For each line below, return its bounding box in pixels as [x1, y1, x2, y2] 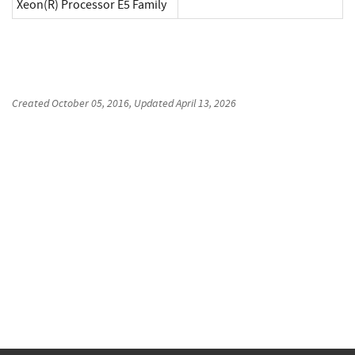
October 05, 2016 [52, 96, 129, 111]
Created [12, 96, 52, 111]
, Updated [129, 96, 176, 111]
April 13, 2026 [176, 96, 236, 111]
